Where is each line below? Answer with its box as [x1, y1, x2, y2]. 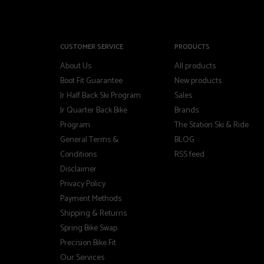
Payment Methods [60, 192, 121, 206]
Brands [174, 103, 199, 117]
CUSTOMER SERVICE [60, 41, 123, 52]
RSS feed [174, 147, 204, 161]
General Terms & [60, 133, 118, 147]
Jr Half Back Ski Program [60, 88, 141, 103]
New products [174, 74, 222, 88]
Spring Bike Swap [60, 221, 117, 235]
